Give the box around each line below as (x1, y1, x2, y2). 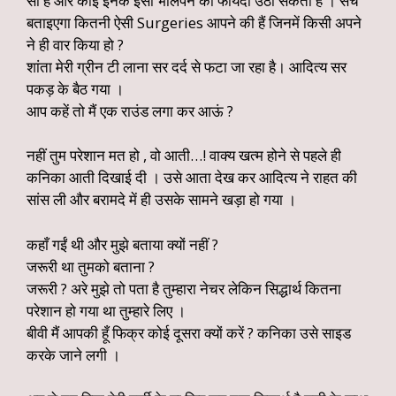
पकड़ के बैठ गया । (27, 78, 124, 99)
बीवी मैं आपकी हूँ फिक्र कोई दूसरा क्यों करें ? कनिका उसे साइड (27, 322, 351, 343)
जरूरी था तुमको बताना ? (27, 255, 155, 277)
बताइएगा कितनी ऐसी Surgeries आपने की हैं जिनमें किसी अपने (27, 11, 362, 33)
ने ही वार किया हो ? (27, 34, 124, 55)
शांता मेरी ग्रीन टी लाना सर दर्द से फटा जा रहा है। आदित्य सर (27, 56, 346, 77)
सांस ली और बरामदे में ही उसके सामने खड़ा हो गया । (27, 189, 296, 209)
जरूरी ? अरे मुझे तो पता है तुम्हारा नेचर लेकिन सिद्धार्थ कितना (27, 278, 341, 299)
